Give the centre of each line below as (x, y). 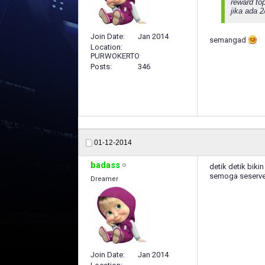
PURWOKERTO (115, 56)
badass (105, 165)
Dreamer (104, 179)
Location (106, 47)
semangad (229, 40)
